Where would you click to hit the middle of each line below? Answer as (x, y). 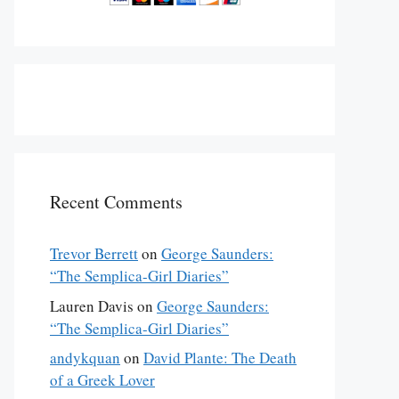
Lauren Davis (92, 305)
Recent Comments (116, 202)
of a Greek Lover (102, 380)
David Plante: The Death (220, 358)
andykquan (85, 358)
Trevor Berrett (94, 253)
